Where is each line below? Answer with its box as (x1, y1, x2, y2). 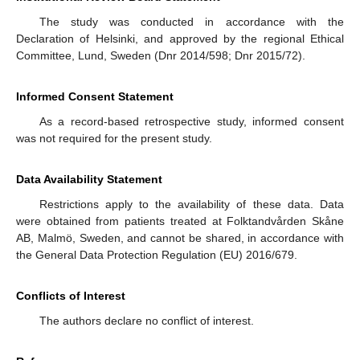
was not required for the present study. (16, 131, 212, 145)
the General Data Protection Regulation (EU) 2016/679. (16, 247, 297, 261)
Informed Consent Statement (16, 89, 174, 103)
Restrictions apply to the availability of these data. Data (39, 197, 344, 211)
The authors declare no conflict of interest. (39, 313, 254, 327)
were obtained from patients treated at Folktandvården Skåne (16, 214, 344, 227)
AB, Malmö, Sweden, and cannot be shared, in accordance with (16, 231, 344, 244)
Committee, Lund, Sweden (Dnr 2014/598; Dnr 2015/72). (16, 48, 305, 62)
